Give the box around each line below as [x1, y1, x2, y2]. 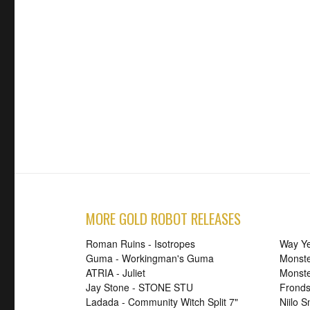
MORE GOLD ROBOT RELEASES [86, 207, 241, 229]
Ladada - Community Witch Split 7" [86, 294, 238, 309]
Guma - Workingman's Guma [86, 250, 214, 265]
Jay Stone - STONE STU [86, 280, 193, 294]
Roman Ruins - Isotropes [86, 236, 195, 250]
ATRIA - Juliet [86, 265, 145, 280]
